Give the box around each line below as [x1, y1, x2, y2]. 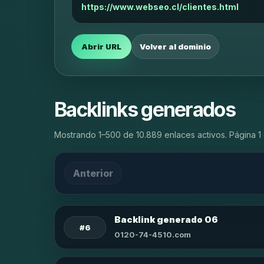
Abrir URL [81, 42, 121, 51]
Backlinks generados [54, 97, 236, 121]
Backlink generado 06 [114, 214, 218, 225]
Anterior [73, 167, 113, 179]
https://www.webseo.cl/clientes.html [81, 2, 239, 12]
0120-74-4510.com [114, 230, 191, 239]
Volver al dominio [140, 42, 211, 51]
